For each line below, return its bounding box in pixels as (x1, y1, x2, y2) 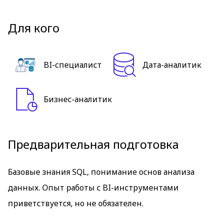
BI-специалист (44, 59, 102, 70)
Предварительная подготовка (8, 136, 179, 152)
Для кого (8, 20, 59, 36)
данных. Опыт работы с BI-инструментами (8, 182, 179, 193)
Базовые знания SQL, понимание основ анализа (8, 166, 194, 177)
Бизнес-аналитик (44, 94, 112, 105)
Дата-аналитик (142, 59, 201, 70)
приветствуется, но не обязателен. (8, 198, 143, 209)
